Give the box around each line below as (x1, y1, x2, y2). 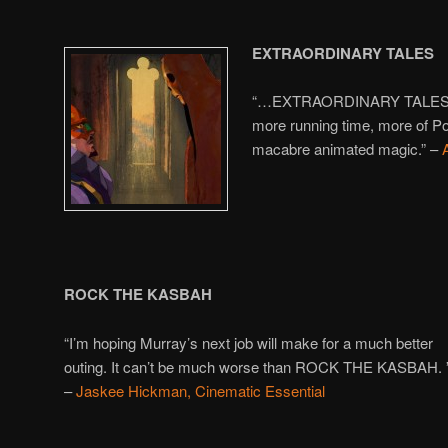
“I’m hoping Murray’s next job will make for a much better (64, 331, 433, 353)
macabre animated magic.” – (252, 138, 443, 160)
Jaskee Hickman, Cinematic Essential (76, 379, 325, 401)
